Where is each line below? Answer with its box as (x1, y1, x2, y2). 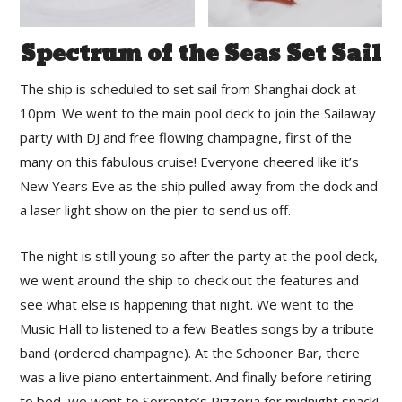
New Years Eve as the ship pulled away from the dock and (20, 177, 379, 196)
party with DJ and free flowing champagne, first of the (20, 128, 353, 147)
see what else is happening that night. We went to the (20, 295, 354, 314)
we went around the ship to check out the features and (20, 271, 360, 290)
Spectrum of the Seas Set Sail (21, 35, 381, 74)
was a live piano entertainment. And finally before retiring (20, 368, 372, 387)
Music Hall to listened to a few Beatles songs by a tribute (20, 319, 375, 338)
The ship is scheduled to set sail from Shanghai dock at (20, 80, 357, 99)
